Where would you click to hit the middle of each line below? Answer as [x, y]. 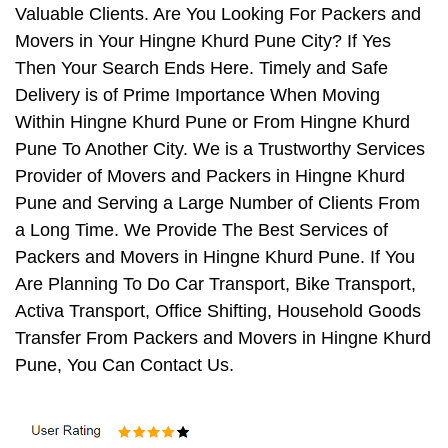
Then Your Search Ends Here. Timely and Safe [201, 68]
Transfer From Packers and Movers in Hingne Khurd [223, 338]
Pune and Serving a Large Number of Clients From [217, 203]
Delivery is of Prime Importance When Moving [197, 95]
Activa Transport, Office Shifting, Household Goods [218, 311]
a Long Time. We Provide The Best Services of [201, 230]
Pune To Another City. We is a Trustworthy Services [220, 149]
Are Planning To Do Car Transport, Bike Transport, [215, 284]
